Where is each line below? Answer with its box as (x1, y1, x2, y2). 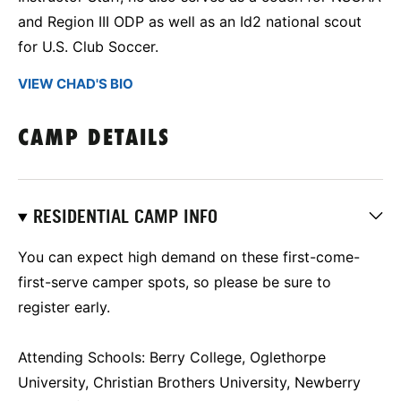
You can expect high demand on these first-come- (18, 247, 360, 266)
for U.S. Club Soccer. (18, 37, 158, 55)
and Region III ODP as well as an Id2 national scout (18, 12, 362, 30)
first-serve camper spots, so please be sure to (18, 272, 331, 291)
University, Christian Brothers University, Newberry (18, 372, 361, 391)
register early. (18, 297, 110, 316)
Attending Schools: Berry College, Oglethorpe (18, 347, 326, 366)
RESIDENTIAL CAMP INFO (32, 205, 218, 227)
